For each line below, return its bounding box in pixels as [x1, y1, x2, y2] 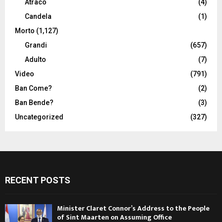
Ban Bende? [15, 99, 54, 107]
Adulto [25, 55, 46, 63]
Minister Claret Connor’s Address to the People [57, 203, 210, 214]
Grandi [25, 41, 47, 49]
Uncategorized [15, 113, 63, 121]
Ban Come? [15, 84, 52, 92]
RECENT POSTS [5, 175, 70, 185]
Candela [25, 12, 52, 20]
